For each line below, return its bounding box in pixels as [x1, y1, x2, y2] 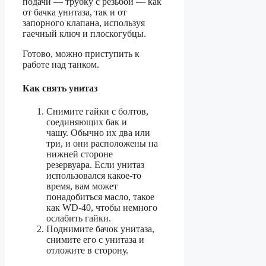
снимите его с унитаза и [46, 234, 144, 245]
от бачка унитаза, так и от [23, 7, 126, 18]
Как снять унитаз [23, 83, 97, 93]
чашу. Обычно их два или [46, 127, 150, 138]
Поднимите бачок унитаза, [46, 223, 154, 234]
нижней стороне [46, 148, 113, 159]
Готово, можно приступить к [23, 49, 140, 59]
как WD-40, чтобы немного [46, 202, 157, 213]
